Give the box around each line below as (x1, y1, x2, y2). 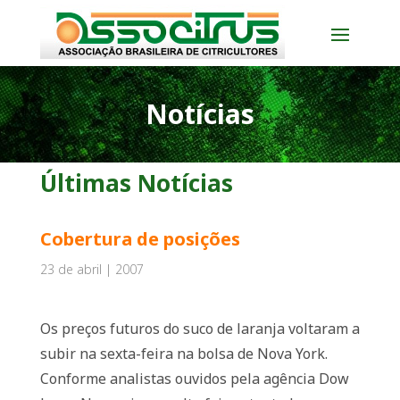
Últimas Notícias (39, 167, 233, 199)
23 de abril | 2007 (39, 261, 144, 278)
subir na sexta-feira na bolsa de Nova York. (39, 344, 328, 363)
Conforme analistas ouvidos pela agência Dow (39, 369, 349, 388)
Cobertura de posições (39, 227, 240, 251)
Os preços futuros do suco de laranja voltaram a (39, 319, 360, 338)
